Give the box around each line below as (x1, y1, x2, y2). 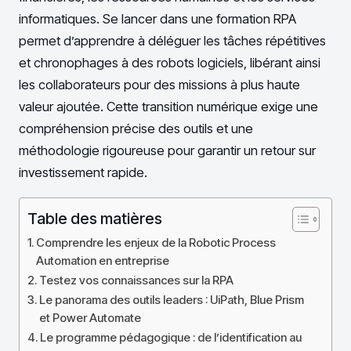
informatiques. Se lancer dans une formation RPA (19, 10, 296, 27)
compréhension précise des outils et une (19, 120, 253, 136)
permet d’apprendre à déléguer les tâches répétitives (19, 32, 326, 49)
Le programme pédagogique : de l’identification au (39, 330, 302, 345)
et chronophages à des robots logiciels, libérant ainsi (19, 54, 320, 71)
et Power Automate (38, 310, 141, 325)
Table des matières (27, 208, 162, 228)
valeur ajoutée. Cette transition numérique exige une (19, 98, 318, 114)
